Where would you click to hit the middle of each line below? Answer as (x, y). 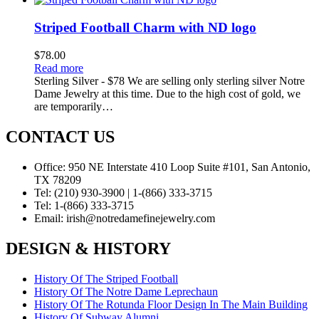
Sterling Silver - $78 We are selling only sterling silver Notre (169, 80)
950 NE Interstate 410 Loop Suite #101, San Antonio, (188, 167)
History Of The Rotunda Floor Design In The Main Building (171, 304)
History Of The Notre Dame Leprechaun (126, 291)
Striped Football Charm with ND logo (145, 28)
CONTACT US (60, 136)
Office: (50, 167)
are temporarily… (74, 106)
